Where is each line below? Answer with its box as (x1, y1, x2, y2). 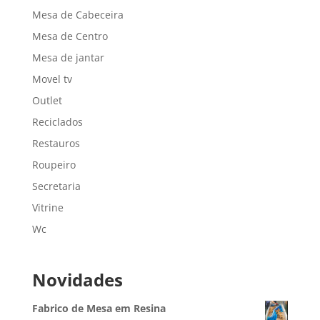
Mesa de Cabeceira (31, 8, 124, 21)
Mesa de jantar (31, 51, 104, 64)
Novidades (31, 268, 123, 292)
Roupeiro (31, 158, 76, 171)
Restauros (31, 136, 80, 150)
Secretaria (31, 179, 81, 193)
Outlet (31, 94, 62, 107)
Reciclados (31, 115, 83, 129)
